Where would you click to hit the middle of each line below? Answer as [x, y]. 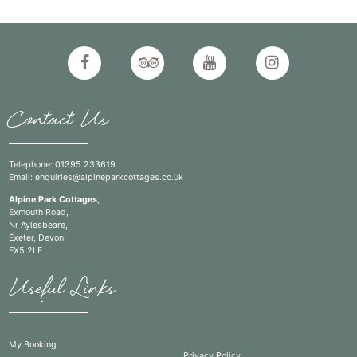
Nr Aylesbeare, [38, 225]
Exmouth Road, [39, 212]
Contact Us [58, 121]
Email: [22, 177]
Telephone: [32, 165]
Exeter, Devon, [37, 238]
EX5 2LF [25, 251]
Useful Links [62, 290]
